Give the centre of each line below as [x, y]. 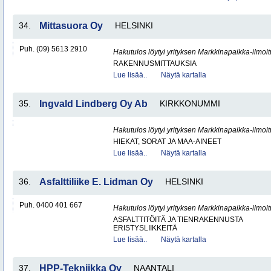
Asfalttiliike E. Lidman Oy [96, 182]
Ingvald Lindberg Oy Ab [93, 104]
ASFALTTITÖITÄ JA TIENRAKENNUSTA [178, 220]
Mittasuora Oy [71, 26]
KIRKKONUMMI [190, 103]
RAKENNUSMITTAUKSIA [155, 64]
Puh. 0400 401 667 [51, 205]
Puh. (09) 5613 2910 [53, 49]
